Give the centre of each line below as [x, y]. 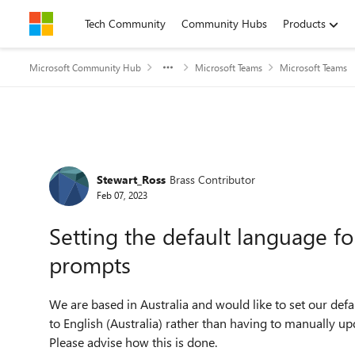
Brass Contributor [212, 179]
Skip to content [82, 23]
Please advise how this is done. [133, 342]
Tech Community [125, 23]
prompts [90, 264]
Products [304, 23]
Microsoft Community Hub [85, 67]
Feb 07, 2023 [122, 195]
